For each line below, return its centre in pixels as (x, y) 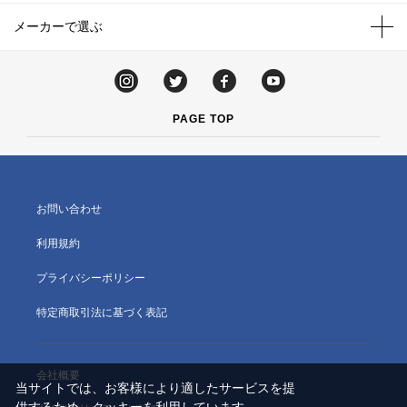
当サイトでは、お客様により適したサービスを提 (155, 388)
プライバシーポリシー (91, 278)
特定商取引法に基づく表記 (102, 313)
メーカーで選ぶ (58, 26)
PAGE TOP (203, 119)
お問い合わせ (69, 209)
